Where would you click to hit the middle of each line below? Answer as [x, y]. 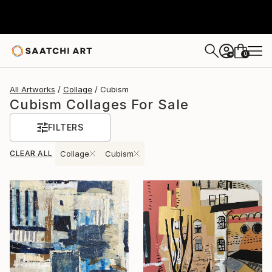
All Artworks [32, 89]
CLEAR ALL [31, 153]
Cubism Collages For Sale [99, 104]
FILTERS [66, 127]
